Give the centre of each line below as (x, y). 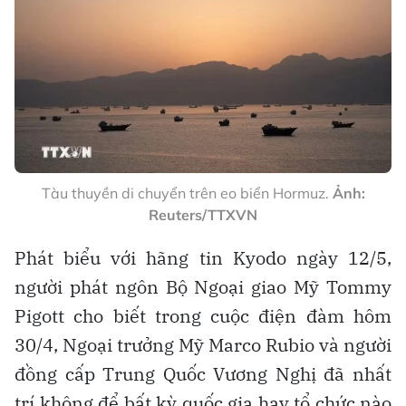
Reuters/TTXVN (203, 214)
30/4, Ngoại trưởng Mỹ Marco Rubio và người (203, 344)
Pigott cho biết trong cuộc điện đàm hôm (203, 315)
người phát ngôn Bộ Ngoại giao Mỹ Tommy (203, 286)
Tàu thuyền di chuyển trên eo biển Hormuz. (187, 193)
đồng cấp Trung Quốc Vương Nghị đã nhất (203, 373)
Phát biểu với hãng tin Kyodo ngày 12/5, (203, 257)
